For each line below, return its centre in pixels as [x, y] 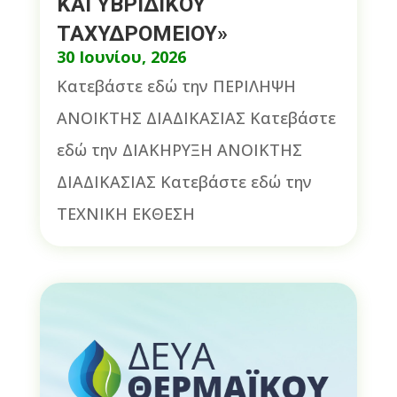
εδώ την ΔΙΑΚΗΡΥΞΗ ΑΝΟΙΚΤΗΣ [179, 149]
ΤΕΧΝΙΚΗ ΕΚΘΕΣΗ [125, 213]
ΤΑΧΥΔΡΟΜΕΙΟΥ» [142, 33]
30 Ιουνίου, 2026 [121, 56]
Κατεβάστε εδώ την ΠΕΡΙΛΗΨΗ [176, 86]
